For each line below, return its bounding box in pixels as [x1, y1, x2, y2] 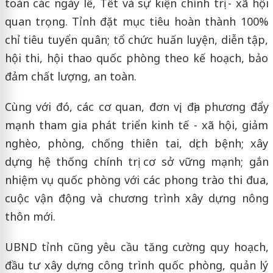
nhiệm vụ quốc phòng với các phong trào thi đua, [4, 172, 269, 187]
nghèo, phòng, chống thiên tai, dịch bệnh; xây [4, 135, 269, 151]
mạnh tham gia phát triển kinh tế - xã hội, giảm [4, 117, 269, 132]
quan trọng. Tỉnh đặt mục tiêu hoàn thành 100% [4, 13, 269, 29]
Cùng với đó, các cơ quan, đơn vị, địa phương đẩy [4, 99, 269, 114]
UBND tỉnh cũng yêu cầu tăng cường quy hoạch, [4, 239, 269, 254]
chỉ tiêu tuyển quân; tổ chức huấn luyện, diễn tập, [4, 32, 269, 47]
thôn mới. [4, 208, 55, 224]
